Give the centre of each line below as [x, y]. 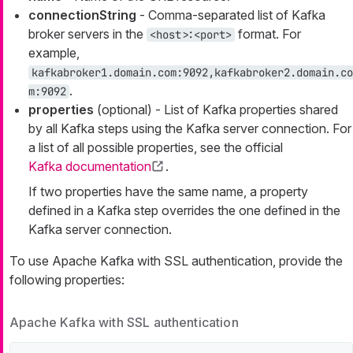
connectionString [82, 15]
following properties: [67, 280]
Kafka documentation [90, 167]
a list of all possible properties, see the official [156, 148]
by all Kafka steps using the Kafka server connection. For [190, 129]
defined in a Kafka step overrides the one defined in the [184, 211]
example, [54, 53]
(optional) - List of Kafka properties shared [216, 110]
